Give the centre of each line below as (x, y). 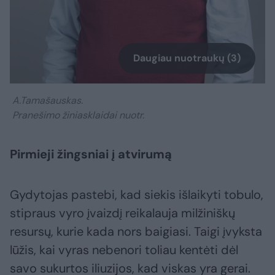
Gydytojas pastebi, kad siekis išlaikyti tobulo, (137, 194)
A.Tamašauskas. (46, 100)
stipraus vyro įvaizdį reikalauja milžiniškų (122, 213)
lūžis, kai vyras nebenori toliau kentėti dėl (124, 250)
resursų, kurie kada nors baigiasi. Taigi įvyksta (136, 231)
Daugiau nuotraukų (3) (187, 58)
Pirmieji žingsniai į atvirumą (91, 154)
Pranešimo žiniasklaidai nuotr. (77, 115)
